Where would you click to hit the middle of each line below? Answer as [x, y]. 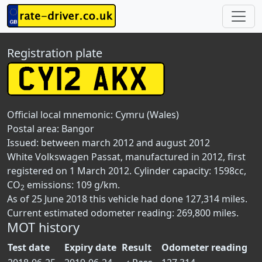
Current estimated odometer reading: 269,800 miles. [123, 213]
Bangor [78, 129]
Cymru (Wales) [147, 115]
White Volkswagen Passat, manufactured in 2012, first [126, 157]
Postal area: [34, 129]
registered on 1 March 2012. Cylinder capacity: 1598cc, [127, 171]
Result [137, 247]
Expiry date [90, 247]
